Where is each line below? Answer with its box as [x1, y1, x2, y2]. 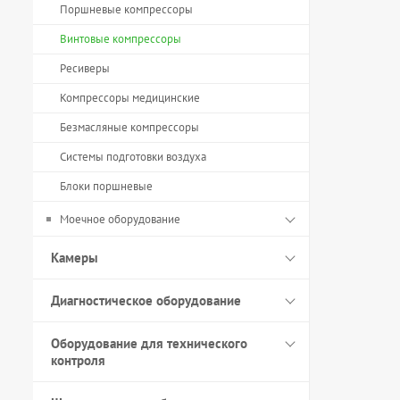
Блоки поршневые [60, 179, 153, 194]
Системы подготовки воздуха [60, 149, 206, 164]
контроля [51, 352, 105, 369]
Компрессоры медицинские [60, 90, 200, 105]
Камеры [51, 249, 98, 266]
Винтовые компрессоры [60, 31, 181, 46]
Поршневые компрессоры [60, 2, 193, 17]
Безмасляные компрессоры [60, 120, 199, 135]
